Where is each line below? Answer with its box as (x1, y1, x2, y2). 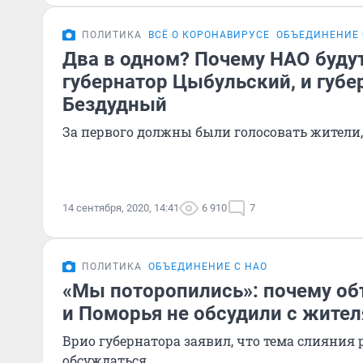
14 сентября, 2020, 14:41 (62, 202, 179, 214)
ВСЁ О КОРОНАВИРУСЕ (148, 29, 270, 41)
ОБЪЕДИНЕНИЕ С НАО (148, 261, 267, 272)
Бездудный (62, 93, 167, 116)
